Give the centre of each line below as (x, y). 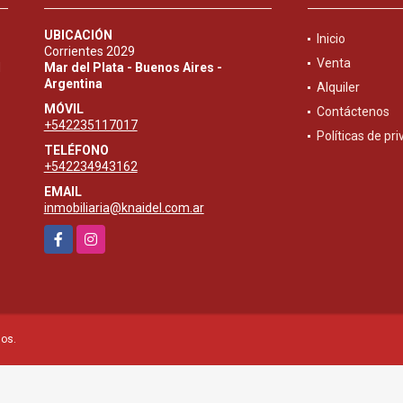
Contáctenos (353, 111)
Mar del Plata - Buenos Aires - (133, 67)
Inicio (331, 38)
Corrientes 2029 (89, 51)
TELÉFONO (76, 150)
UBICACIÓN (78, 35)
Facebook (71, 233)
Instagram (105, 233)
